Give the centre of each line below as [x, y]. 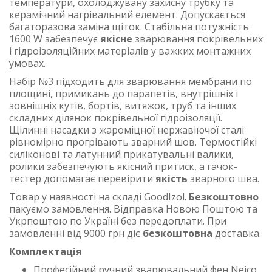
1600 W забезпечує [55, 39]
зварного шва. [223, 178]
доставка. [237, 233]
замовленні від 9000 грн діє [76, 233]
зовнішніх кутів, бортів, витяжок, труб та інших [123, 106]
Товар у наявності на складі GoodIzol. [99, 197]
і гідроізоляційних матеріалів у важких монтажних [130, 51]
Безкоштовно [224, 197]
